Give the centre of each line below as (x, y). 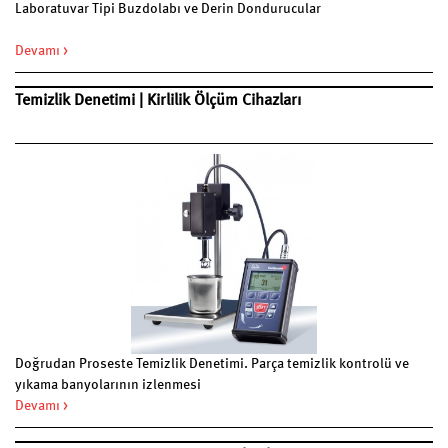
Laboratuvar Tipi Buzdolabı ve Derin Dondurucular (168, 9)
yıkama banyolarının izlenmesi (108, 385)
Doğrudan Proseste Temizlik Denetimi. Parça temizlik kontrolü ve (212, 364)
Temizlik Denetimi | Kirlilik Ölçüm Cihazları (158, 101)
